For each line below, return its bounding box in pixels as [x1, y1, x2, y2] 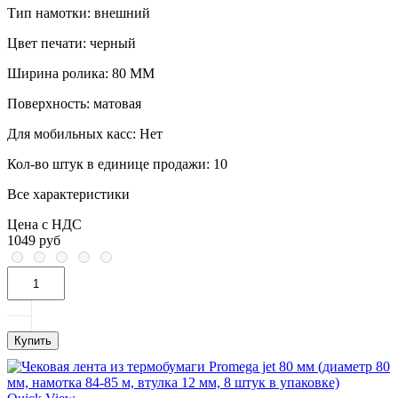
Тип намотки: [7, 5, 91, 21]
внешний [91, 5, 150, 21]
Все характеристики [7, 187, 130, 203]
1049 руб [7, 233, 60, 249]
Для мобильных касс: [7, 126, 136, 142]
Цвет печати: [7, 36, 86, 52]
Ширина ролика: [7, 66, 108, 82]
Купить [14, 334, 52, 348]
